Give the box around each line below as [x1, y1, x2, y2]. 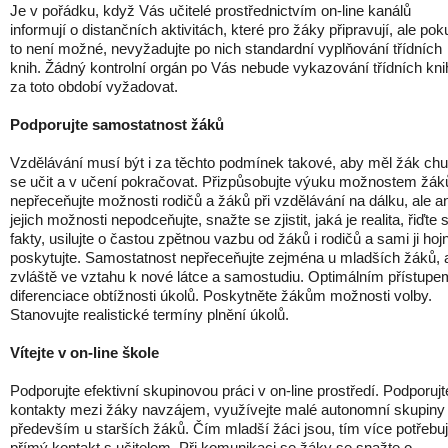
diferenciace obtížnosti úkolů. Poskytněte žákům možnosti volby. [10, 287, 432, 304]
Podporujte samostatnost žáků [10, 116, 228, 133]
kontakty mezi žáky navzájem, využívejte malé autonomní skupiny [10, 401, 445, 418]
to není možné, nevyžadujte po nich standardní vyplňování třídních [10, 40, 442, 57]
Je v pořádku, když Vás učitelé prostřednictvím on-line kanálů [10, 2, 411, 19]
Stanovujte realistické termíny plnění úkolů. [10, 306, 289, 323]
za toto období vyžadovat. [10, 78, 178, 95]
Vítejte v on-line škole [10, 344, 163, 361]
